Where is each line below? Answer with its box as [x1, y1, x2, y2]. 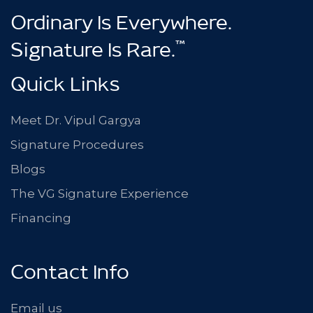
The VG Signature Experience [10, 187, 189, 201]
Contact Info [10, 265, 129, 289]
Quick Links [10, 77, 120, 101]
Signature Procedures [10, 138, 144, 152]
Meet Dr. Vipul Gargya [10, 113, 141, 127]
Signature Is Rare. [10, 43, 175, 67]
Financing [10, 211, 71, 225]
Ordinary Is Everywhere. [10, 15, 232, 40]
